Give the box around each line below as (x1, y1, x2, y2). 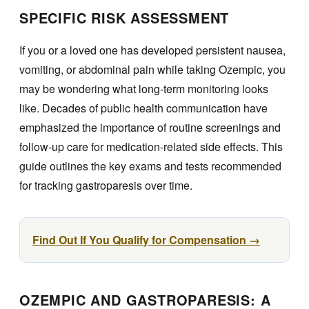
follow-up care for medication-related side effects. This (19, 139, 283, 155)
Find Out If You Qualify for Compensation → (32, 232, 260, 248)
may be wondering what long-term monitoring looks (19, 81, 268, 97)
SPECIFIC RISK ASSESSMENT (19, 7, 230, 28)
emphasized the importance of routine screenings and (19, 119, 281, 136)
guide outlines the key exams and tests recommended (19, 158, 281, 175)
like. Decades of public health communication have (19, 100, 268, 117)
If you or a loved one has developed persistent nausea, (19, 42, 286, 59)
